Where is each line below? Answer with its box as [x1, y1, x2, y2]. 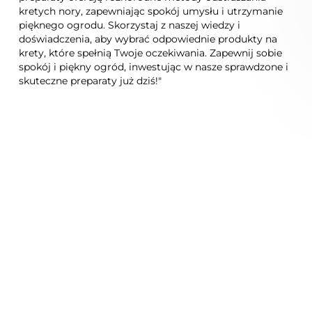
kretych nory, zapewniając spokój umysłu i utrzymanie [19, 5, 283, 17]
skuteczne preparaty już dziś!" [19, 75, 162, 87]
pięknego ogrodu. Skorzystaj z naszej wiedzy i [19, 19, 241, 31]
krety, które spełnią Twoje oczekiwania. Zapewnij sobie [19, 47, 283, 59]
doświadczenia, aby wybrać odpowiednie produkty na [19, 33, 278, 45]
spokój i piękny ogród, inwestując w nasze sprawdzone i [19, 61, 289, 73]
